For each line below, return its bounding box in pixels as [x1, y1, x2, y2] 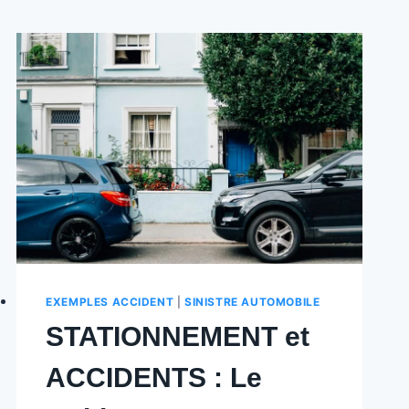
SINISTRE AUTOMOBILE [184, 294, 320, 309]
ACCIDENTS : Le [46, 362, 263, 393]
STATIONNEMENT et [46, 320, 310, 351]
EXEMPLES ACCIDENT [46, 294, 174, 309]
